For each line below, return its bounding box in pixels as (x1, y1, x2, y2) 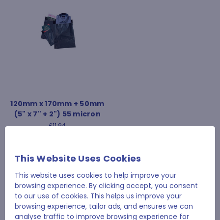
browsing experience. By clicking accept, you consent (15, 180, 198, 191)
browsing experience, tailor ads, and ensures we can (15, 201, 193, 211)
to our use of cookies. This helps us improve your (15, 191, 182, 201)
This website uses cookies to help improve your (15, 170, 176, 180)
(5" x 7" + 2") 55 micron (14, 109, 101, 119)
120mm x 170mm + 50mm (10, 99, 105, 109)
